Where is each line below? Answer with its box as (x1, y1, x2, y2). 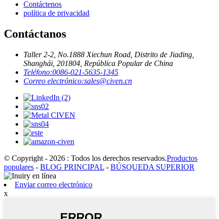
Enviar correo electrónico (15, 180, 92, 189)
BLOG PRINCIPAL (40, 162, 104, 171)
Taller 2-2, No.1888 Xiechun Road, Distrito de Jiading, (23, 50, 194, 59)
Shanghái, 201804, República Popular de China (23, 59, 173, 67)
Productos (167, 153, 197, 162)
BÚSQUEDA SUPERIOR (110, 162, 195, 171)
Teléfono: (23, 67, 52, 76)
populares (4, 162, 34, 171)
